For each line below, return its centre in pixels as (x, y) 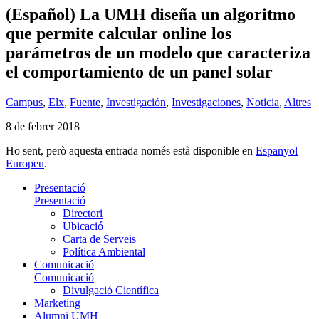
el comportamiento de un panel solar (139, 72)
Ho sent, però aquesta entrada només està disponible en (131, 150)
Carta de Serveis (99, 239)
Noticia (263, 102)
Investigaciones (206, 102)
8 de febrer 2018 (43, 126)
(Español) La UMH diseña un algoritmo (151, 14)
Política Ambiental (104, 251)
